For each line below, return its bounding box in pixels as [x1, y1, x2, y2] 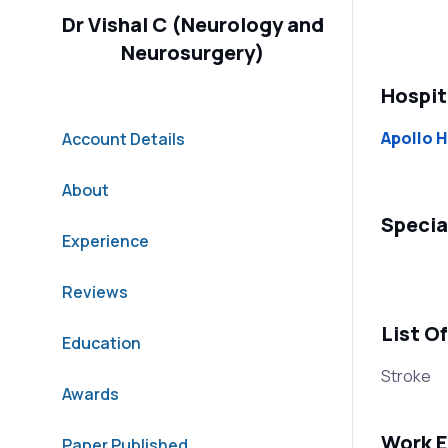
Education [61, 331, 141, 354]
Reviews [61, 280, 128, 303]
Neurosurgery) [120, 38, 265, 66]
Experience [61, 229, 149, 252]
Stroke [380, 364, 431, 387]
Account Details [61, 127, 185, 150]
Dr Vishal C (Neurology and [61, 10, 324, 38]
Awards [61, 382, 119, 405]
